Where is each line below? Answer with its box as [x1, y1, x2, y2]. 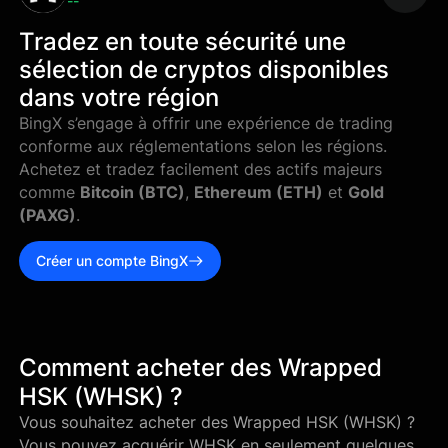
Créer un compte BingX [36, 252, 189, 270]
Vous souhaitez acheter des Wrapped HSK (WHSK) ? [19, 412, 416, 432]
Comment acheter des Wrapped [19, 352, 383, 382]
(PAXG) [19, 205, 77, 225]
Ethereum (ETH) [194, 182, 324, 202]
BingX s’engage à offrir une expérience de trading [19, 113, 394, 133]
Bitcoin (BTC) [80, 182, 186, 202]
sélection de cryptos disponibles [19, 54, 390, 84]
